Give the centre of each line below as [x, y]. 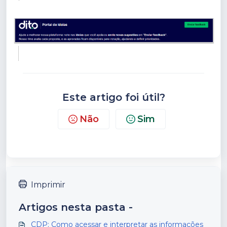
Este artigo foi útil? [113, 97]
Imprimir [48, 184]
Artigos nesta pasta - [76, 207]
